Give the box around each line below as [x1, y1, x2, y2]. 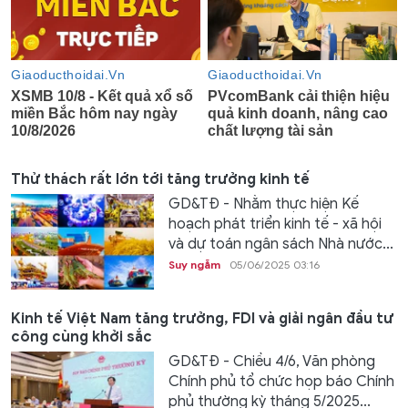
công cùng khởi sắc [11, 327, 152, 346]
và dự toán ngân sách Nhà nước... [168, 235, 393, 254]
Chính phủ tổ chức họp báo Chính [168, 372, 394, 391]
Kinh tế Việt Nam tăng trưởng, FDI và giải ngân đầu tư [11, 309, 393, 328]
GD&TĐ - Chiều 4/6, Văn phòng [168, 352, 375, 371]
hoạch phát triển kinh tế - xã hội [168, 215, 382, 234]
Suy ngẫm [168, 258, 220, 272]
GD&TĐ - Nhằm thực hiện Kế [168, 195, 359, 214]
